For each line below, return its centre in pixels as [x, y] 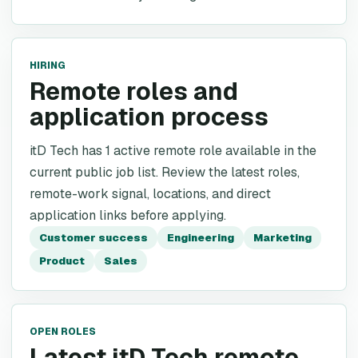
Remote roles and [134, 91]
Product [62, 261]
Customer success [93, 238]
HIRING [48, 66]
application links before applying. [128, 215]
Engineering [201, 238]
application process [149, 117]
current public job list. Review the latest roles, [165, 172]
